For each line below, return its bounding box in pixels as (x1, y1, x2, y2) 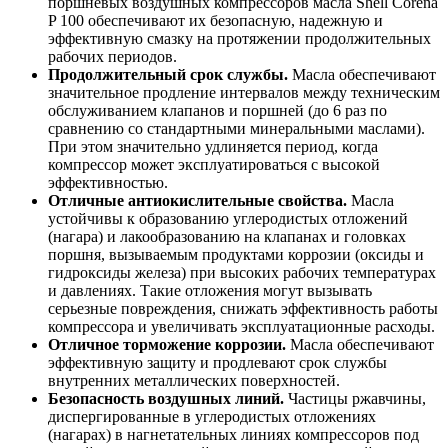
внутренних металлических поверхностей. (48, 371, 340, 389)
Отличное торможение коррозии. (48, 335, 286, 353)
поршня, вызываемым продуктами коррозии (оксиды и (48, 245, 424, 263)
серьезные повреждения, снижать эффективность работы (48, 299, 438, 317)
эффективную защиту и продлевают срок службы (48, 353, 387, 371)
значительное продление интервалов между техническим (48, 83, 440, 101)
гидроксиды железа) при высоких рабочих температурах (48, 263, 436, 281)
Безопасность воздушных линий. (48, 389, 284, 407)
